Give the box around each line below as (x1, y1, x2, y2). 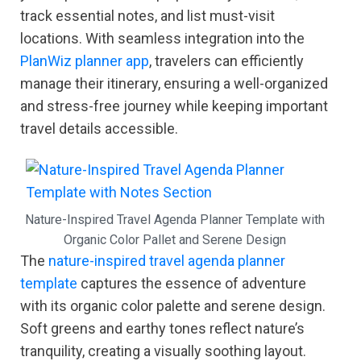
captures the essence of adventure (77, 275, 306, 293)
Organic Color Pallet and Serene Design (63, 232, 286, 248)
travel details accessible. (20, 120, 178, 138)
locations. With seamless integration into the (20, 30, 305, 48)
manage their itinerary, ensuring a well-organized (20, 75, 328, 93)
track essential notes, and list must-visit (20, 7, 275, 25)
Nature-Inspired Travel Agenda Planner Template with (24, 212, 325, 228)
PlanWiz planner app (20, 52, 149, 70)
